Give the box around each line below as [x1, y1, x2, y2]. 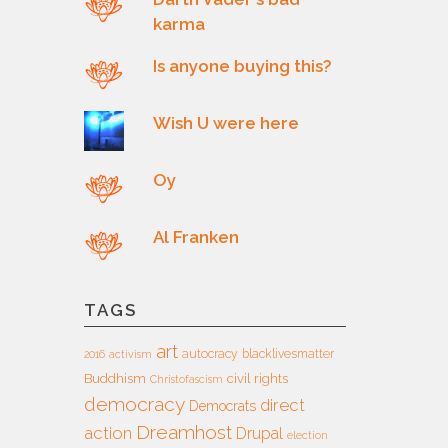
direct [259, 394, 305, 415]
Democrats [188, 397, 256, 414]
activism [108, 347, 152, 360]
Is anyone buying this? [153, 55, 333, 76]
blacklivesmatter [241, 346, 334, 361]
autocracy [181, 346, 238, 361]
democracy [83, 392, 185, 415]
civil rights [226, 370, 288, 386]
